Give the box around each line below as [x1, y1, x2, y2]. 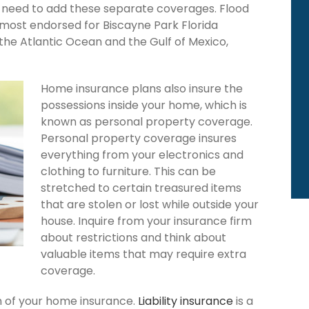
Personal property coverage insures [41, 130, 237, 146]
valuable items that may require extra [41, 246, 246, 262]
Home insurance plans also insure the [41, 80, 243, 97]
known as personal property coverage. [41, 113, 252, 130]
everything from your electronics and [41, 146, 243, 163]
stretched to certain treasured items [41, 179, 241, 196]
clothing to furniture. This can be [41, 163, 216, 179]
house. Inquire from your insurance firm [41, 212, 252, 229]
